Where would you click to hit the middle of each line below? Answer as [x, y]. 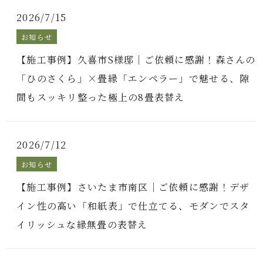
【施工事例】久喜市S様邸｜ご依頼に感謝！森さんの [136, 60]
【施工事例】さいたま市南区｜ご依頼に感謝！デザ [133, 187]
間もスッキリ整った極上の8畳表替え [101, 97]
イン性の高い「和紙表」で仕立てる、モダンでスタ [133, 206]
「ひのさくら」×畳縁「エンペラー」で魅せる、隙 [133, 78]
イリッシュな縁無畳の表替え [82, 225]
